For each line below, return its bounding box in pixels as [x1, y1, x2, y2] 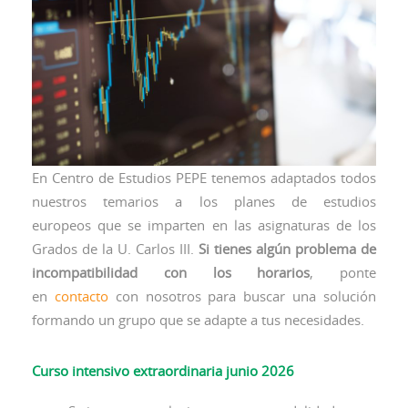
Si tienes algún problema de [199, 239, 376, 258]
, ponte [310, 262, 376, 281]
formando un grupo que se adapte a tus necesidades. [32, 310, 364, 329]
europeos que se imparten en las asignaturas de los [32, 215, 376, 234]
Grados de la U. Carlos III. [32, 239, 199, 258]
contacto [54, 286, 108, 305]
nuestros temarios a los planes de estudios [32, 191, 376, 210]
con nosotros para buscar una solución [107, 286, 377, 305]
